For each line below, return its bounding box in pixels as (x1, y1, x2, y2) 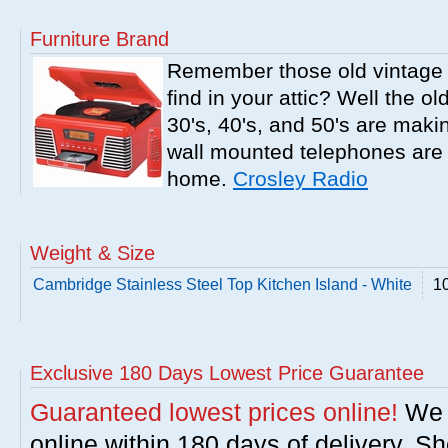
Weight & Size (30, 242, 155, 264)
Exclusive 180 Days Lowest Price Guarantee (30, 362, 424, 384)
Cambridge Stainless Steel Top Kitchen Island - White (33, 276, 412, 293)
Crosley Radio (233, 167, 368, 190)
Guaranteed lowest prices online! (30, 398, 398, 426)
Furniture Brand (30, 28, 169, 50)
